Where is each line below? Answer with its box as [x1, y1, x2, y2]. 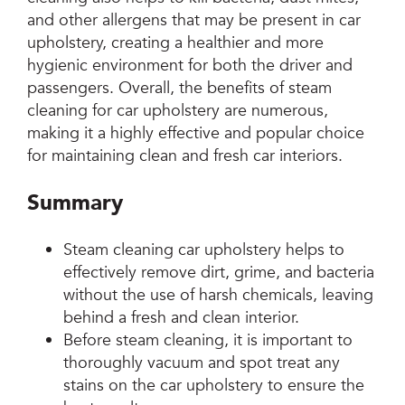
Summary [27, 188, 124, 219]
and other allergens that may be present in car [27, 9, 362, 33]
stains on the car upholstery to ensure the [63, 374, 365, 398]
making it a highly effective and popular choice [27, 122, 365, 146]
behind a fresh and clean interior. [63, 306, 300, 330]
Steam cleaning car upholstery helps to [63, 239, 345, 262]
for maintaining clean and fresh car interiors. [27, 145, 344, 168]
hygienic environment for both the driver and [27, 54, 353, 78]
